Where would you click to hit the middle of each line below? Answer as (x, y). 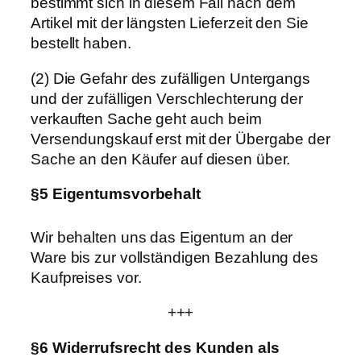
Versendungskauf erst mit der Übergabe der (180, 139)
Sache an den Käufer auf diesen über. (161, 159)
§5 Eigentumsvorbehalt (116, 194)
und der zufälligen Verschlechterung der (167, 98)
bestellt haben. (81, 44)
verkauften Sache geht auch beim (146, 118)
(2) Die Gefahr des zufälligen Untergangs (170, 78)
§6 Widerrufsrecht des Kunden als (155, 347)
